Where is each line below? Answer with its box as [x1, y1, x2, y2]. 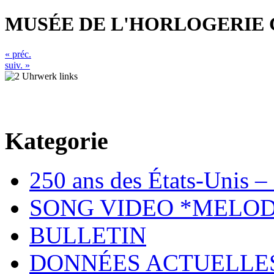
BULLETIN [29, 222, 146, 249]
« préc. [5, 48, 31, 59]
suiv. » [5, 59, 30, 70]
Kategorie [5, 127, 108, 155]
